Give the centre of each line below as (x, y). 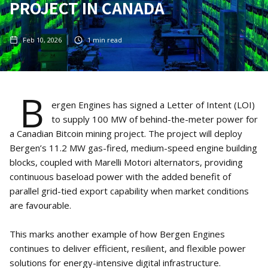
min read (106, 40)
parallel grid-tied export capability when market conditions (129, 191)
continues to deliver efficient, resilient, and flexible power (128, 249)
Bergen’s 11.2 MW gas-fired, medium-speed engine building (133, 148)
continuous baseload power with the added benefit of (120, 177)
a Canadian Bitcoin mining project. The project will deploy (126, 134)
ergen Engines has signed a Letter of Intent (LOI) (153, 105)
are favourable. (40, 205)
